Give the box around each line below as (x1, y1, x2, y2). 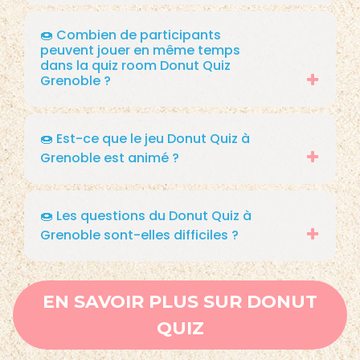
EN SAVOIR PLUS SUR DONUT (43, 290, 317, 313)
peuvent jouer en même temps (40, 40, 240, 59)
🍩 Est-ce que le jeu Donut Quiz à (40, 129, 250, 148)
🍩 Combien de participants (40, 25, 221, 44)
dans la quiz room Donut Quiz (40, 55, 231, 75)
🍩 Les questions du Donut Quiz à (40, 206, 252, 225)
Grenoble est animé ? (40, 148, 179, 167)
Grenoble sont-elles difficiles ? (40, 225, 239, 244)
